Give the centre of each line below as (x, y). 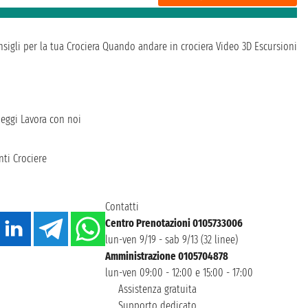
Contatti (122, 207)
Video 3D (234, 47)
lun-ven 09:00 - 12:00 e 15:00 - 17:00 (179, 273)
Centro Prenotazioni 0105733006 (174, 223)
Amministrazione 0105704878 (166, 256)
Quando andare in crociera (158, 47)
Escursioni (276, 47)
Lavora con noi (51, 120)
